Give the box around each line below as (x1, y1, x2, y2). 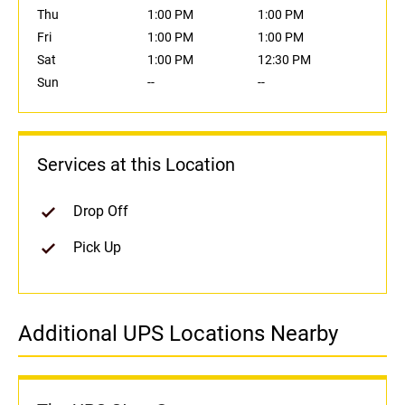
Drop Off (73, 202, 128, 221)
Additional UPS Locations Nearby (18, 321, 338, 347)
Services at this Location (37, 154, 235, 176)
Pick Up (73, 239, 121, 257)
